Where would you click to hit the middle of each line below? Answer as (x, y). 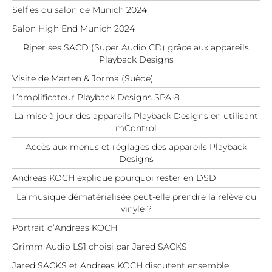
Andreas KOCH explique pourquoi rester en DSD (114, 178)
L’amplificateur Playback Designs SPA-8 (96, 97)
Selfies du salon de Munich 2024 (80, 9)
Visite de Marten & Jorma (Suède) (83, 78)
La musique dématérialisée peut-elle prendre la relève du (136, 196)
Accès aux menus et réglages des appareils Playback (136, 147)
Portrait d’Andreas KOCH (65, 227)
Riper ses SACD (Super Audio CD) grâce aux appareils (136, 47)
